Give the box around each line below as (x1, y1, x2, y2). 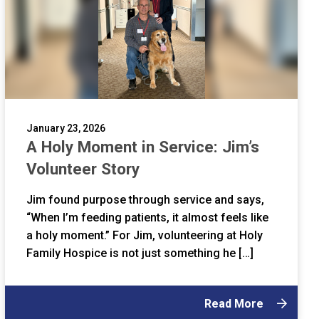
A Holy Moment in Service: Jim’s (26, 137, 260, 157)
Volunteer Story (26, 159, 140, 179)
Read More (204, 297, 266, 311)
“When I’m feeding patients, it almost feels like (26, 211, 269, 225)
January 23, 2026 (26, 122, 106, 135)
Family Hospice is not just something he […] (26, 246, 254, 261)
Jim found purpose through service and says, (26, 193, 265, 207)
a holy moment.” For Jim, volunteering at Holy (26, 229, 263, 243)
